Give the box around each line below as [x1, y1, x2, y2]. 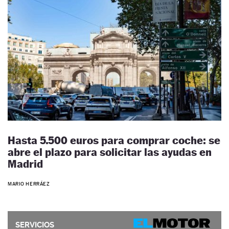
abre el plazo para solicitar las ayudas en [8, 146, 212, 159]
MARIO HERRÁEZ [8, 180, 50, 187]
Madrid [8, 157, 43, 171]
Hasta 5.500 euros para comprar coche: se [8, 134, 220, 147]
